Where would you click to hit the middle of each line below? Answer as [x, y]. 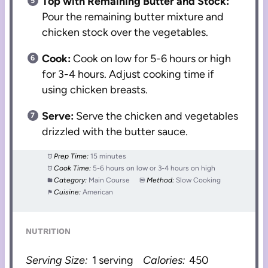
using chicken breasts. [95, 90]
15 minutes [109, 156]
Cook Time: [73, 168]
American [98, 192]
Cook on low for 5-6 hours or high [151, 59]
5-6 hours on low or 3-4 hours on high [154, 168]
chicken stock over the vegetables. [125, 33]
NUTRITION [48, 231]
